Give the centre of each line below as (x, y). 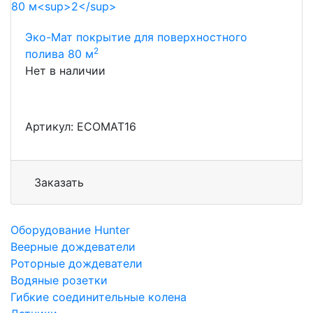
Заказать (59, 182)
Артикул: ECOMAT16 (81, 126)
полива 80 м (59, 54)
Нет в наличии (65, 71)
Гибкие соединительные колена (99, 297)
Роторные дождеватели (77, 263)
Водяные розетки (59, 280)
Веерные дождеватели (73, 247)
